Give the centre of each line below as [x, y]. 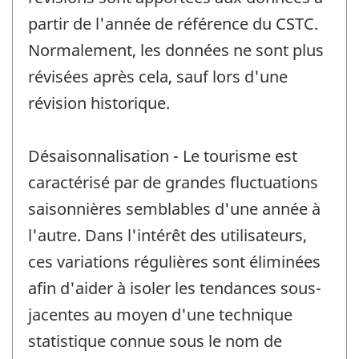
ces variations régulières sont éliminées [174, 262]
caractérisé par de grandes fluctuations [173, 183]
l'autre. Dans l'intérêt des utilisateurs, [167, 236]
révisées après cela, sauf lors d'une [158, 77]
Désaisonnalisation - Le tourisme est [163, 156]
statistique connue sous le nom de [155, 341]
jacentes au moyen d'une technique [160, 315]
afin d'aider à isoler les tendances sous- [175, 288]
